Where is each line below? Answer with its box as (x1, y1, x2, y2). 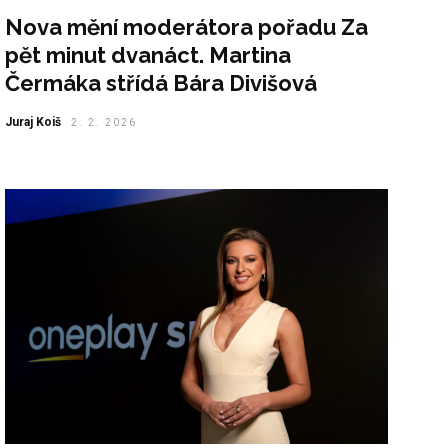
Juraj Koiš (5, 114, 62, 129)
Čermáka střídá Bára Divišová (5, 69, 318, 96)
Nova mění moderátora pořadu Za (5, 13, 369, 40)
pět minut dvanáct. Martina (5, 41, 292, 68)
